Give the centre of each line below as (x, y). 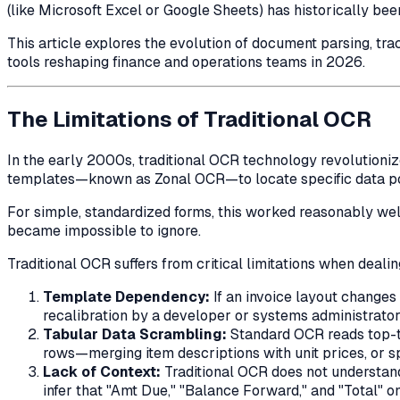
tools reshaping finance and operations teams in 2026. (186, 62)
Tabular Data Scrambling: (135, 334)
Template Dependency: (126, 296)
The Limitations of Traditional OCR (189, 119)
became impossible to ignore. (104, 230)
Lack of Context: (102, 371)
